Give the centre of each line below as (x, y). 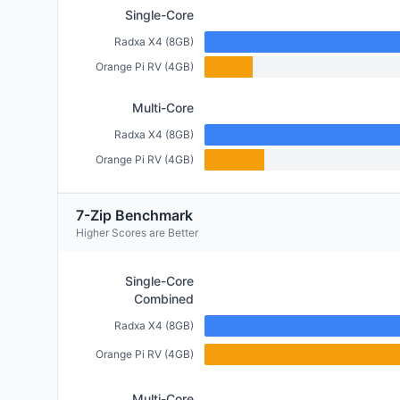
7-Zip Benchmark (134, 215)
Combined (164, 299)
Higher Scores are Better (137, 233)
